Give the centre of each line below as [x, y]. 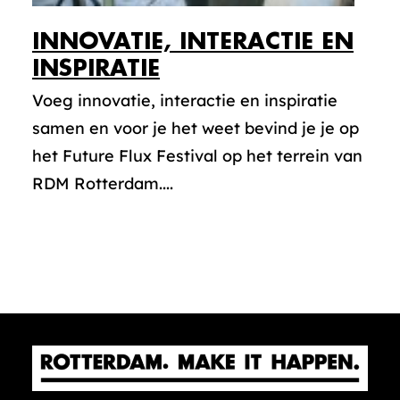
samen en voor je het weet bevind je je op [196, 128]
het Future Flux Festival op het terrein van [197, 156]
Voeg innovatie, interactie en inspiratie [185, 100]
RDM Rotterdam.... [103, 183]
